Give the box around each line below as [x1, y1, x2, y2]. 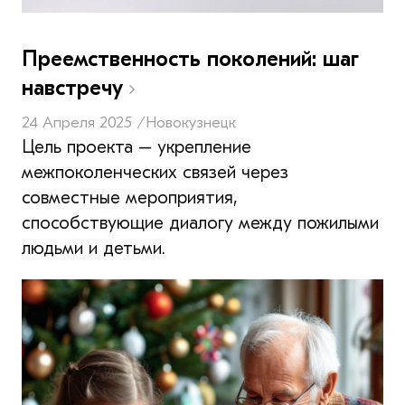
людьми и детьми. [22, 237, 165, 259]
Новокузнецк [146, 112, 236, 132]
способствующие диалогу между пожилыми [22, 212, 379, 233]
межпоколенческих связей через [22, 161, 288, 183]
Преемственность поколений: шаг [22, 45, 359, 71]
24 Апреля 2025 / [22, 112, 146, 132]
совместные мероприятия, [22, 186, 238, 208]
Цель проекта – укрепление [22, 136, 251, 157]
